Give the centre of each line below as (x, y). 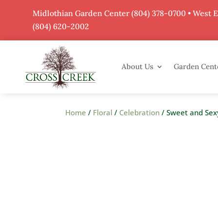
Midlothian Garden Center (82, 13)
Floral (103, 112)
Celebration (140, 112)
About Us (138, 67)
